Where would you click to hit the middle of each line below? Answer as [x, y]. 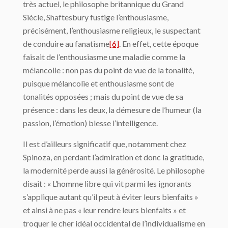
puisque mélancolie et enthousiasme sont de [98, 83]
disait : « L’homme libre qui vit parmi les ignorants [107, 183]
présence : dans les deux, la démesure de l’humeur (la [112, 109]
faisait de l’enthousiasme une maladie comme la [104, 56]
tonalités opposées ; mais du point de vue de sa [103, 96]
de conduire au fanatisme [66, 43]
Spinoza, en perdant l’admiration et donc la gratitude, [113, 157]
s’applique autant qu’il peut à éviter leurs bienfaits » [111, 196]
